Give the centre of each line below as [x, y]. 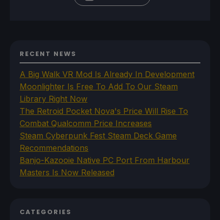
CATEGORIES [46, 212]
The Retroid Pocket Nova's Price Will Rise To [104, 111]
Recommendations [54, 148]
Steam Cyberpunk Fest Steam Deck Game [98, 135]
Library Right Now [54, 98]
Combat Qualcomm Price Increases [86, 123]
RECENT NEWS [48, 54]
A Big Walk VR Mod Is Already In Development [107, 74]
